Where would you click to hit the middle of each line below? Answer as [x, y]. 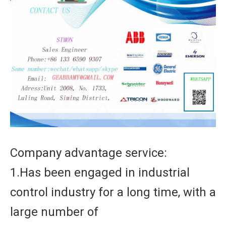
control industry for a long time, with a [113, 192]
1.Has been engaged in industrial [100, 173]
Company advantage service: [89, 153]
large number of [54, 212]
